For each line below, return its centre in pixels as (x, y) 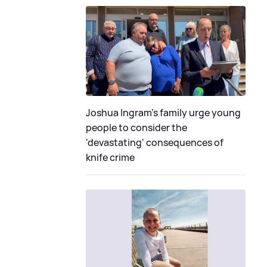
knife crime (110, 157)
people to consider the (136, 127)
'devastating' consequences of (155, 142)
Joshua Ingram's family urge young (163, 112)
